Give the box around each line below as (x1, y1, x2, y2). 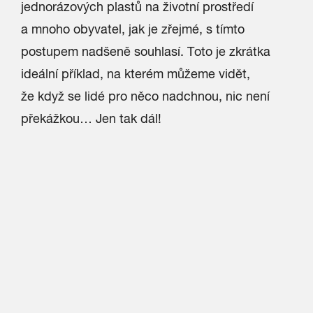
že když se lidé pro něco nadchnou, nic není (21, 89, 270, 103)
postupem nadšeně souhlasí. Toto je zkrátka (21, 44, 270, 59)
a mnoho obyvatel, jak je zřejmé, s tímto (21, 22, 245, 36)
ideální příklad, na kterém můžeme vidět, (21, 66, 250, 81)
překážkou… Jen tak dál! (21, 111, 161, 126)
